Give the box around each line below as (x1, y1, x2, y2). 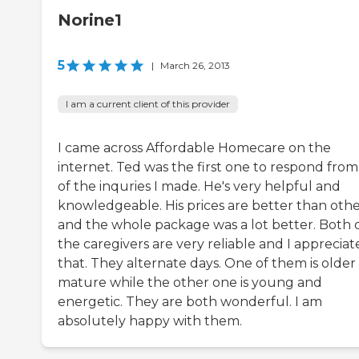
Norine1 (58, 10, 122, 30)
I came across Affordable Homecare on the (58, 140, 331, 156)
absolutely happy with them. (58, 313, 242, 329)
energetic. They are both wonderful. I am (58, 294, 322, 310)
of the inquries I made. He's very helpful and (58, 179, 341, 195)
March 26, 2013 (160, 59, 230, 72)
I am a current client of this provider (66, 98, 230, 111)
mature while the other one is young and (58, 275, 322, 291)
